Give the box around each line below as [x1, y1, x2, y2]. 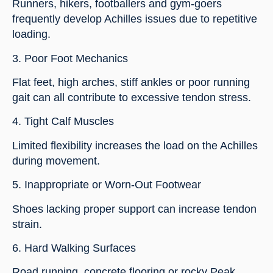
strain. [12, 218, 42, 230]
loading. [12, 28, 51, 41]
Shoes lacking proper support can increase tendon [12, 202, 257, 215]
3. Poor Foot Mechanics [12, 52, 128, 65]
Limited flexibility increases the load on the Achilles [12, 139, 258, 152]
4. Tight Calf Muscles [12, 115, 114, 128]
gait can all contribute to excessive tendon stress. [12, 91, 251, 104]
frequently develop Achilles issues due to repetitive [12, 13, 257, 26]
